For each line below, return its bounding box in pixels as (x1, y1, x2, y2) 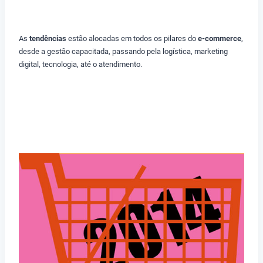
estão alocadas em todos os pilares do (66, 33, 198, 43)
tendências (28, 33, 66, 43)
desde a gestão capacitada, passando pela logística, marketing (19, 46, 228, 56)
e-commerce (198, 33, 241, 43)
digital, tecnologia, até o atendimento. (19, 59, 142, 69)
